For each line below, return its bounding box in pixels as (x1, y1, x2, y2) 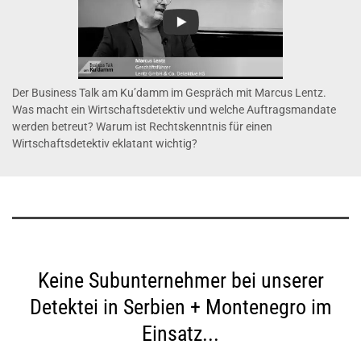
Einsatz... (142, 321, 219, 346)
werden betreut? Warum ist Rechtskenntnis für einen (12, 119, 272, 133)
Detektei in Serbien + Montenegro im (29, 294, 332, 319)
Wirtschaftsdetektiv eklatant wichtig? (12, 136, 197, 150)
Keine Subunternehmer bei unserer (37, 268, 324, 293)
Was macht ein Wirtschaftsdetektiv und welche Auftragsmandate (12, 102, 336, 116)
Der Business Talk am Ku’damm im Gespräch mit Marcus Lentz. (12, 85, 326, 99)
